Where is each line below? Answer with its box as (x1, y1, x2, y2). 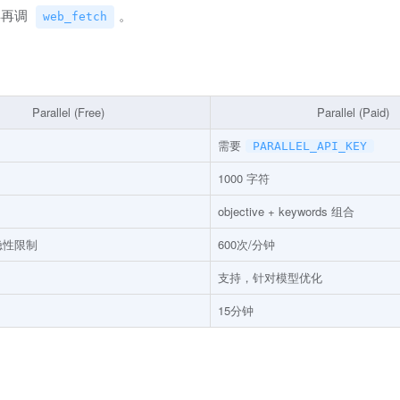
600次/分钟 (218, 236, 275, 254)
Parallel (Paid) (317, 104, 389, 121)
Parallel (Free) (31, 104, 104, 121)
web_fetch (43, 10, 107, 24)
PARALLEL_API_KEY (253, 139, 367, 154)
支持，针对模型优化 (218, 269, 322, 287)
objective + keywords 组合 (218, 203, 354, 221)
